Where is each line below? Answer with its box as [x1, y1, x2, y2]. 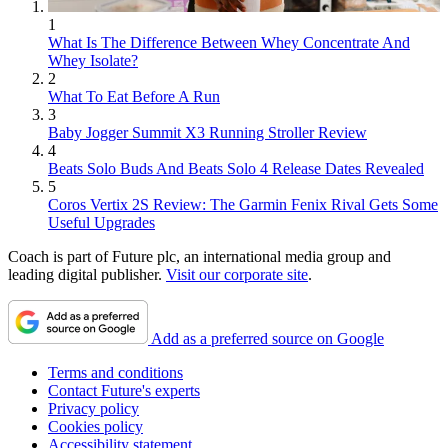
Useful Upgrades [48, 213, 155, 231]
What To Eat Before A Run [48, 87, 220, 105]
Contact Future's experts [48, 381, 200, 399]
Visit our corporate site [166, 265, 308, 283]
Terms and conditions [48, 363, 183, 381]
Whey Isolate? [48, 51, 138, 69]
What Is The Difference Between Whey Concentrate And [48, 33, 410, 51]
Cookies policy [48, 417, 143, 435]
